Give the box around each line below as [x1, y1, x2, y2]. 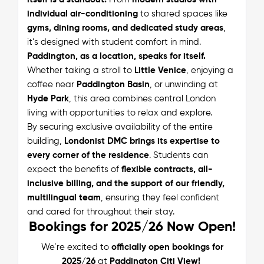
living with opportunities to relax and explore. [27, 108, 212, 117]
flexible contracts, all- [121, 164, 213, 174]
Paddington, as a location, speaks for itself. [27, 51, 206, 61]
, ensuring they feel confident [100, 193, 219, 202]
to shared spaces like [137, 9, 227, 18]
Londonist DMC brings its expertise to [64, 136, 220, 146]
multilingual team [27, 193, 101, 202]
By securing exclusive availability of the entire [27, 122, 213, 131]
